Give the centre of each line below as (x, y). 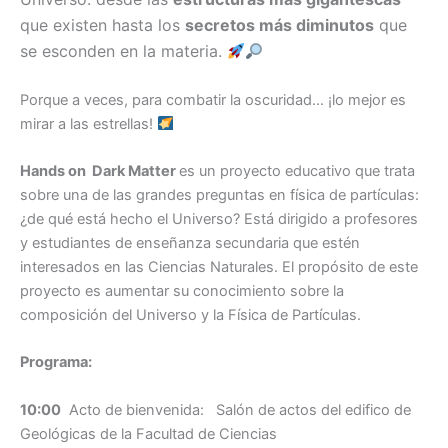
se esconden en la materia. (123, 51)
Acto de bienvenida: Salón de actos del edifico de (236, 409)
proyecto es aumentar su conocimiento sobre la (182, 291)
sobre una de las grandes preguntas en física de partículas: (221, 195)
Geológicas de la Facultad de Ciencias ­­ (154, 433)
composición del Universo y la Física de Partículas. (190, 315)
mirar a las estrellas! (88, 123)
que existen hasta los (102, 25)
